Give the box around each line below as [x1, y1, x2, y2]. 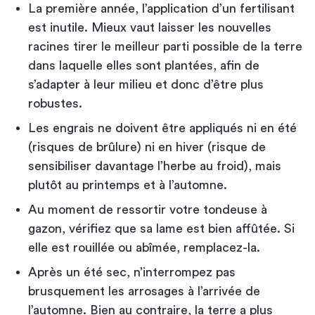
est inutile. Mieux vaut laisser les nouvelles [28, 20, 271, 34]
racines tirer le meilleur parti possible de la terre [28, 39, 302, 53]
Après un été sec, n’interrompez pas [28, 265, 236, 278]
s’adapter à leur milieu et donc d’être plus [28, 77, 264, 91]
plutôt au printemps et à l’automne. [28, 178, 227, 191]
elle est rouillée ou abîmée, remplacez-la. [28, 240, 260, 254]
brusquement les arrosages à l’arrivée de [28, 284, 260, 297]
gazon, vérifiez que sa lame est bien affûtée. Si [28, 221, 295, 235]
